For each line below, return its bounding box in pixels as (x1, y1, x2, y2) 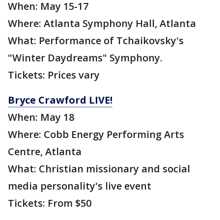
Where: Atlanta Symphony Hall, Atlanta (8, 17, 196, 30)
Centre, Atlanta (8, 145, 82, 159)
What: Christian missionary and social (8, 162, 190, 176)
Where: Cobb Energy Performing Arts (8, 128, 184, 141)
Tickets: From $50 (8, 196, 91, 210)
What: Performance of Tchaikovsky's (8, 34, 184, 48)
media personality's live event (8, 179, 151, 193)
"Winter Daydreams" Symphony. (8, 51, 163, 65)
